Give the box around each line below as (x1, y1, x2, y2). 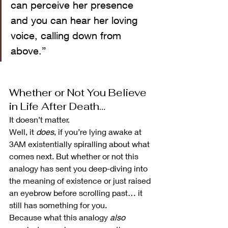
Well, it (9, 126, 36, 136)
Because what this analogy (9, 212, 110, 222)
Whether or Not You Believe (9, 85, 149, 99)
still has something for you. (9, 199, 107, 210)
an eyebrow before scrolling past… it (9, 187, 145, 197)
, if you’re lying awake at (54, 126, 144, 136)
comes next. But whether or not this (9, 151, 140, 161)
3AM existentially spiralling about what (9, 138, 152, 149)
